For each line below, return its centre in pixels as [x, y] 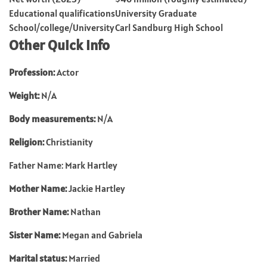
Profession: [33, 72]
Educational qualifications [62, 13]
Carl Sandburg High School [169, 27]
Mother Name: [39, 188]
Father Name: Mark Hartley [63, 165]
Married [83, 258]
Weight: [25, 95]
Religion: [27, 142]
